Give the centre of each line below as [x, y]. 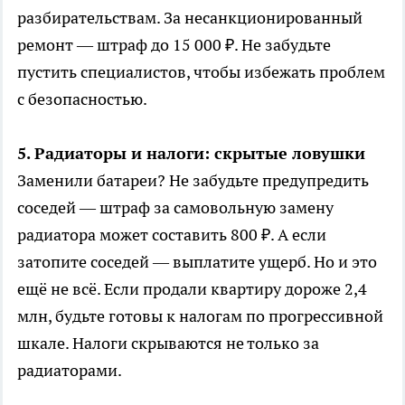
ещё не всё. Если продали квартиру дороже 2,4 [192, 288]
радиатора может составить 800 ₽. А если [172, 234]
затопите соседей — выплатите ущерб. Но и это [197, 261]
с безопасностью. [82, 99]
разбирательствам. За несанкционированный [190, 17]
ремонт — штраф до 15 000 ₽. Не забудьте [174, 44]
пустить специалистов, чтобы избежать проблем [201, 71]
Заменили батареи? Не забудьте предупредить [193, 180]
